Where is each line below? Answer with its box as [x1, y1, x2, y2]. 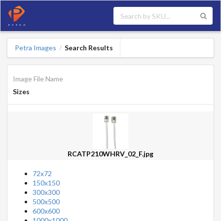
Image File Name [12, 74, 63, 83]
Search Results [64, 43, 113, 52]
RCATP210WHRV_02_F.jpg [68, 149, 153, 158]
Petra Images [14, 43, 56, 52]
